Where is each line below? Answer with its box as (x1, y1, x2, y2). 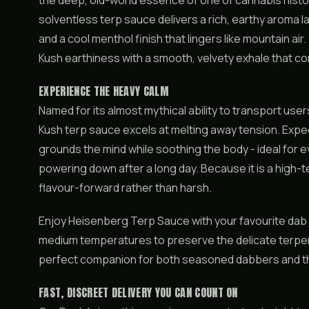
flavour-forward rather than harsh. (39, 180, 212, 195)
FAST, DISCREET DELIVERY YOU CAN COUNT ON (39, 284, 238, 301)
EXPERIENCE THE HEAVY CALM (39, 83, 168, 99)
